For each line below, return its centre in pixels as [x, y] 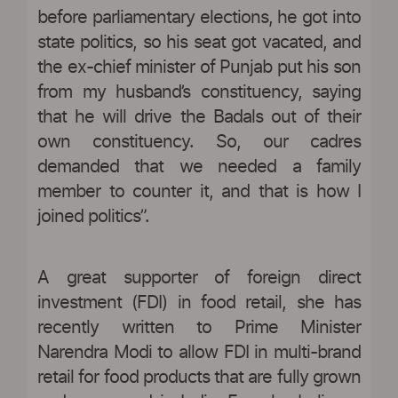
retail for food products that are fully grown [199, 378]
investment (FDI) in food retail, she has [199, 303]
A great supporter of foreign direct [199, 279]
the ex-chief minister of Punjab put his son [199, 68]
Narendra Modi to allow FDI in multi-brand [199, 353]
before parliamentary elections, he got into [199, 18]
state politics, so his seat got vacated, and [199, 43]
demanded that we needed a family [199, 167]
